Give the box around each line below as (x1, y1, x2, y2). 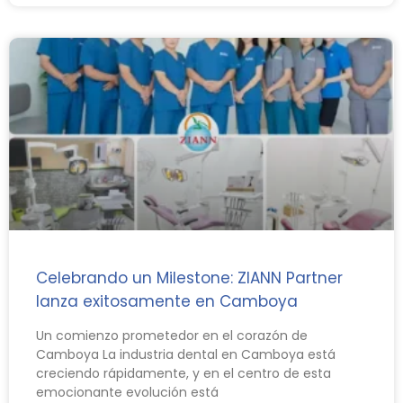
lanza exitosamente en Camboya (36, 290, 298, 312)
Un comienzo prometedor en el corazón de (36, 326, 308, 345)
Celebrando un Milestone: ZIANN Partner (36, 266, 343, 289)
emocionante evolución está (36, 382, 219, 401)
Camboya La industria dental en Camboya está (36, 345, 336, 363)
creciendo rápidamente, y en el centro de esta (36, 363, 331, 382)
